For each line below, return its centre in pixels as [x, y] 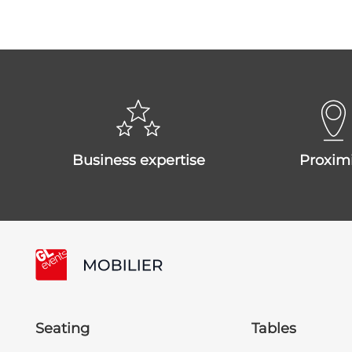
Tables [273, 329]
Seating [62, 329]
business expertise [144, 161]
